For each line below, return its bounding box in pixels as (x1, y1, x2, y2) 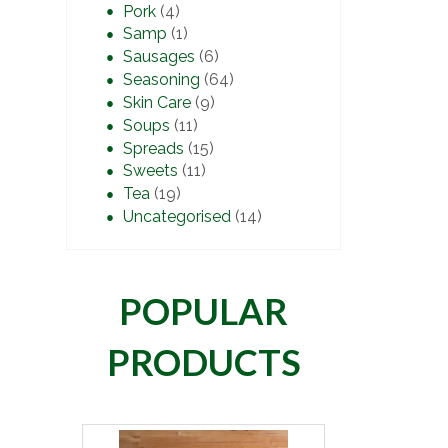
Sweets (123, 161, 178, 181)
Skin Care (123, 92, 191, 112)
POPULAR (119, 289, 288, 334)
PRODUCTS (106, 340, 301, 385)
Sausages (123, 47, 195, 67)
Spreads (123, 138, 184, 158)
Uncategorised (123, 207, 231, 227)
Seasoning (123, 70, 200, 90)
